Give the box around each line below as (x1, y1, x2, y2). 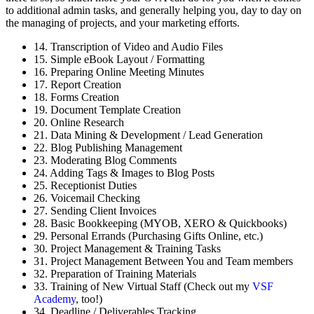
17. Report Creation (34, 78, 121, 90)
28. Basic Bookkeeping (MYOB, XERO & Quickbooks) (34, 217, 287, 229)
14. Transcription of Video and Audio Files (34, 40, 223, 53)
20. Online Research (34, 116, 124, 128)
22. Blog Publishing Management (34, 141, 182, 153)
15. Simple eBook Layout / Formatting (34, 53, 205, 65)
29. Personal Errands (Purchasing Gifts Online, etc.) (34, 229, 263, 242)
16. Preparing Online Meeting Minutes (34, 65, 204, 78)
